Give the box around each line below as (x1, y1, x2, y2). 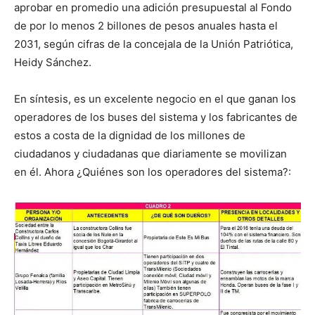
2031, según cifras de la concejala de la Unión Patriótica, (14, 37, 293, 51)
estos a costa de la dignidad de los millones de (14, 128, 245, 142)
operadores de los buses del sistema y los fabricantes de (14, 110, 297, 124)
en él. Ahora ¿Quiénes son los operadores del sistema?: (14, 165, 291, 179)
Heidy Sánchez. (14, 55, 91, 69)
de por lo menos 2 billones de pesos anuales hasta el (14, 18, 278, 32)
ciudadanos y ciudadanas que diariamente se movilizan (14, 146, 287, 160)
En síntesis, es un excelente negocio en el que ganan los (14, 91, 296, 105)
